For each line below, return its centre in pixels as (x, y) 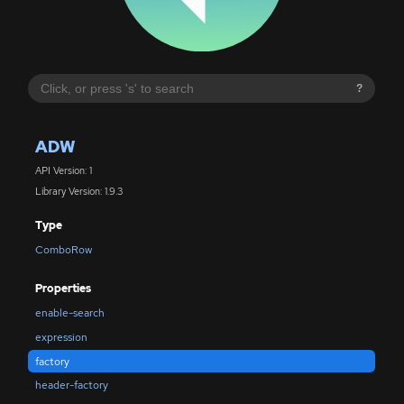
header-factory (71, 386)
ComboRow (63, 250)
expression (61, 337)
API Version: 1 (63, 171)
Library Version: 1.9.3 (78, 191)
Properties (63, 288)
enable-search (69, 313)
